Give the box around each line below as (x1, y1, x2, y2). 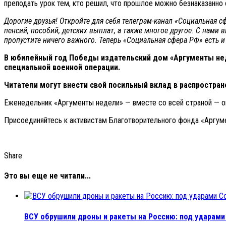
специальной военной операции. (4, 62, 120, 72)
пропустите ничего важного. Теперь (4, 35, 123, 45)
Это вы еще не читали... (4, 171, 91, 181)
